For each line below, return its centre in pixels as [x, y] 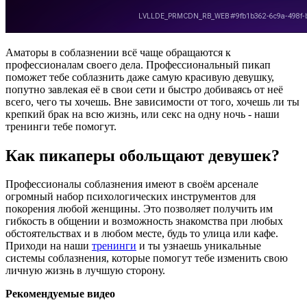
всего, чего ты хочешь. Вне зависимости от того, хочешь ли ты [152, 101]
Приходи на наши [49, 246]
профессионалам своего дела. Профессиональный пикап [138, 64]
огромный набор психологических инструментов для [131, 197]
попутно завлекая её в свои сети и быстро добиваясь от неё [144, 89]
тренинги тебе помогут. [61, 126]
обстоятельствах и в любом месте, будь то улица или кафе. [142, 234]
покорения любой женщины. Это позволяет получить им [139, 209]
